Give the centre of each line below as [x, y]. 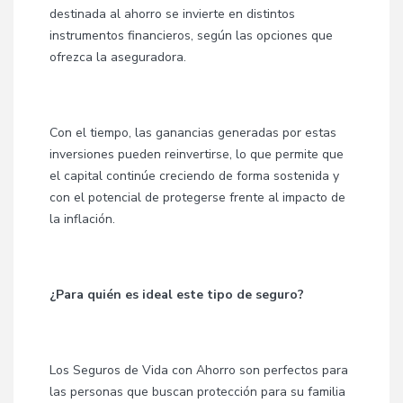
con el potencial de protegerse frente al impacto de [197, 197]
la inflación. [82, 219]
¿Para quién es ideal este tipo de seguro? [177, 295]
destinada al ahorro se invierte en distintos [172, 14]
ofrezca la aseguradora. [118, 57]
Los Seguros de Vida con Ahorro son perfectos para [199, 370]
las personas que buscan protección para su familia [197, 392]
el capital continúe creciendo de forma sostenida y [194, 176]
